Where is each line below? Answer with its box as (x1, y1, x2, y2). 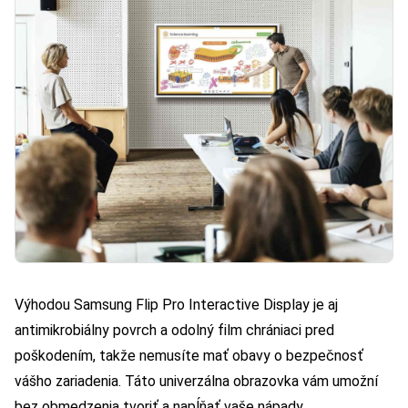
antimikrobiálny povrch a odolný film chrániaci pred (15, 321, 334, 339)
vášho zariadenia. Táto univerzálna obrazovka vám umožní (15, 372, 378, 390)
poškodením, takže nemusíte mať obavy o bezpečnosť (15, 346, 363, 364)
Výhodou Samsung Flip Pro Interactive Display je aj (15, 295, 338, 313)
